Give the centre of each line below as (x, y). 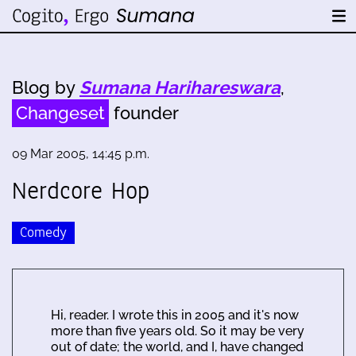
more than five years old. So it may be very (178, 331)
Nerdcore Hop (81, 191)
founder (144, 113)
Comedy (43, 232)
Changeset (60, 113)
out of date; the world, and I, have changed (177, 346)
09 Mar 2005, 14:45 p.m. (81, 154)
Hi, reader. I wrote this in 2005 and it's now (175, 315)
